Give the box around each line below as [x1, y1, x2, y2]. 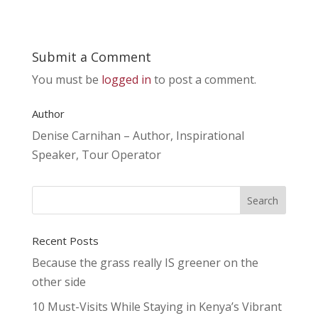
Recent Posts [31, 234, 99, 248]
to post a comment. [150, 72, 256, 87]
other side [31, 274, 86, 290]
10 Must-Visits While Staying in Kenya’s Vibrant [31, 299, 282, 314]
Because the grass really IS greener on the [31, 255, 258, 270]
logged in [101, 72, 151, 87]
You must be [31, 72, 102, 87]
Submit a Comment [31, 48, 151, 65]
